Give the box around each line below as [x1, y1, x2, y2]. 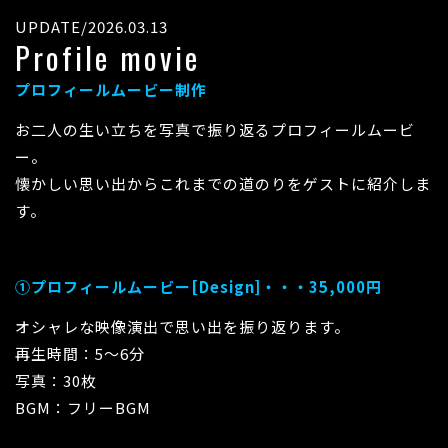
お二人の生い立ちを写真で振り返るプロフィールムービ [15, 118, 415, 140]
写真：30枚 [15, 370, 97, 392]
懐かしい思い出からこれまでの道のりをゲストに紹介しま [15, 172, 431, 194]
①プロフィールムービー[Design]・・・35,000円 [15, 276, 382, 298]
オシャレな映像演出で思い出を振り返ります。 [15, 316, 350, 338]
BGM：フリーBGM [15, 397, 151, 419]
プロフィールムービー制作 [15, 78, 207, 100]
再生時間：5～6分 [15, 343, 145, 365]
